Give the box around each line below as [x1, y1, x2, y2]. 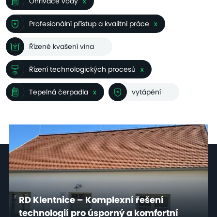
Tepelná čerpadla [29, 87, 88, 97]
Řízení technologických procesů [29, 64, 136, 74]
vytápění [132, 87, 161, 97]
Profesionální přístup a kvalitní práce [29, 18, 149, 29]
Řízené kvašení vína [29, 41, 94, 51]
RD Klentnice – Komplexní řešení [18, 194, 164, 206]
